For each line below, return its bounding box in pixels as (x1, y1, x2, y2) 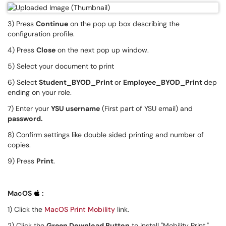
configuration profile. (8, 29, 75, 38)
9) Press (8, 156, 36, 165)
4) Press (8, 45, 36, 54)
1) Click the (8, 205, 44, 214)
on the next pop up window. (55, 45, 149, 54)
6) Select (8, 78, 39, 87)
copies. (8, 140, 31, 149)
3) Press (8, 19, 36, 28)
